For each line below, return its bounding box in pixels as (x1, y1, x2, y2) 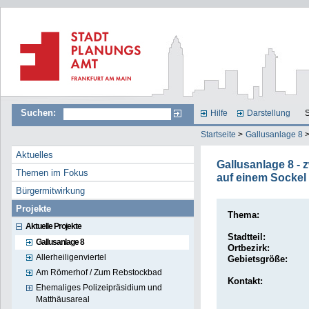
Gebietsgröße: (227, 254, 288, 265)
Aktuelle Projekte (25, 221, 81, 231)
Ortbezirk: (227, 243, 270, 254)
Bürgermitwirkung (16, 186, 86, 197)
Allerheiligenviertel (36, 252, 107, 262)
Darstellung (247, 108, 291, 118)
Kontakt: (227, 276, 263, 287)
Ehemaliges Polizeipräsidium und (36, 282, 163, 292)
